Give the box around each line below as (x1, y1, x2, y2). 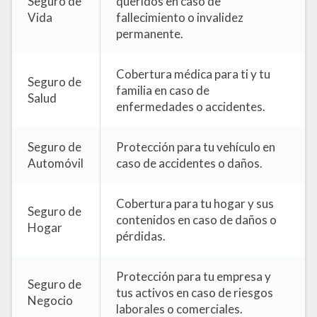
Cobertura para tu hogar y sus (116, 196, 275, 212)
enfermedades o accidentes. (116, 99, 266, 115)
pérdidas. (116, 229, 166, 244)
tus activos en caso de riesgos (116, 285, 274, 301)
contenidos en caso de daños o (116, 212, 277, 228)
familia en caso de (116, 83, 210, 98)
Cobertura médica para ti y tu (116, 67, 271, 82)
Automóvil (28, 156, 84, 171)
